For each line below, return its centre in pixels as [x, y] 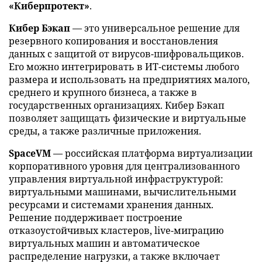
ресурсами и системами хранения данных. [111, 205]
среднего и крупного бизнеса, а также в [103, 93]
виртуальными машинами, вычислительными [123, 192]
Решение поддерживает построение [96, 218]
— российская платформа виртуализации [152, 154]
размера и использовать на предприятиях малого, [129, 80]
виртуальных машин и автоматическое [104, 244]
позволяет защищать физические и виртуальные [127, 118]
